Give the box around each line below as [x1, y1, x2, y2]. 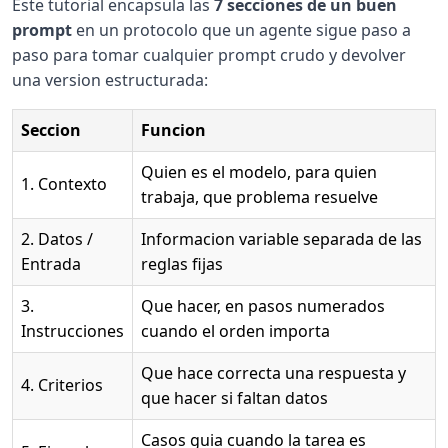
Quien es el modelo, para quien [141, 160, 377, 183]
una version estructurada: [12, 68, 208, 91]
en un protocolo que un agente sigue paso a [72, 18, 411, 41]
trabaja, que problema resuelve [141, 185, 378, 208]
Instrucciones [21, 319, 124, 342]
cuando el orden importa [141, 319, 330, 342]
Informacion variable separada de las [141, 227, 422, 250]
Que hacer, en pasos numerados [141, 294, 385, 317]
